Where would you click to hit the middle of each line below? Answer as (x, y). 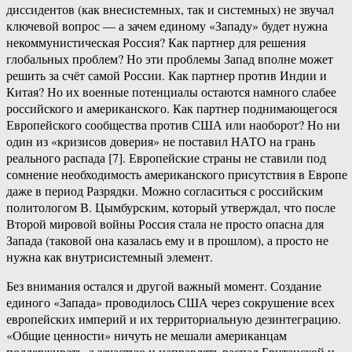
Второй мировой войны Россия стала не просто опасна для (165, 224)
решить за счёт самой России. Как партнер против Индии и (167, 75)
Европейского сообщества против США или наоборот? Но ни (173, 125)
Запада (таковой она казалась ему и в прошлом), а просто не (167, 240)
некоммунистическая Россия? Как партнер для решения (156, 42)
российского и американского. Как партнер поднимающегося (172, 108)
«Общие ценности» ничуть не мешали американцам (147, 335)
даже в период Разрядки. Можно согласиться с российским (165, 191)
